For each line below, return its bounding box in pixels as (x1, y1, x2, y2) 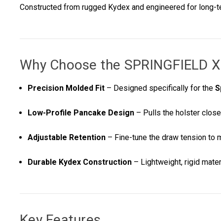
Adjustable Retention (28, 133, 106, 143)
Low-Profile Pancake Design (28, 108, 135, 118)
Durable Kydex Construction (28, 157, 132, 167)
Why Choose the (20, 57, 124, 74)
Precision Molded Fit (28, 83, 105, 93)
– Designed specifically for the (105, 83, 216, 93)
